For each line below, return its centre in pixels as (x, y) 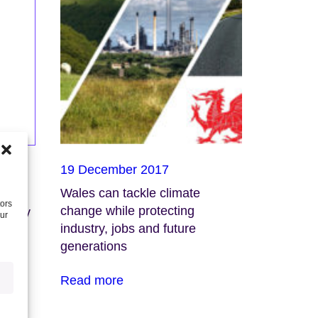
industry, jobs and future (128, 229)
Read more (92, 280)
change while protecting (127, 211)
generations (93, 247)
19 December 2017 (114, 170)
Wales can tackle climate (130, 193)
